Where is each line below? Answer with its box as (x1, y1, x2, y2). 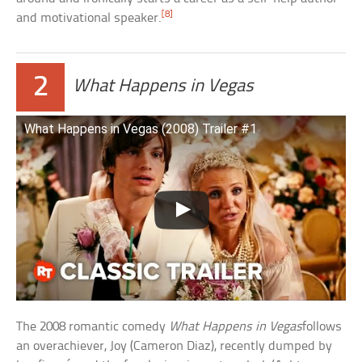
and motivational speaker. (16, 11, 162, 25)
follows (302, 319, 343, 334)
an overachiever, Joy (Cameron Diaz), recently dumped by (16, 339, 333, 353)
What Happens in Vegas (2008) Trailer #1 (24, 120, 258, 137)
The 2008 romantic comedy (16, 319, 170, 334)
